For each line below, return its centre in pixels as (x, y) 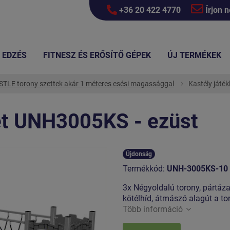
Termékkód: (145, 168)
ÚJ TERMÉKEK (194, 55)
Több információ (153, 209)
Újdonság (139, 154)
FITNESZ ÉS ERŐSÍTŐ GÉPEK (97, 55)
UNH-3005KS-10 (197, 168)
